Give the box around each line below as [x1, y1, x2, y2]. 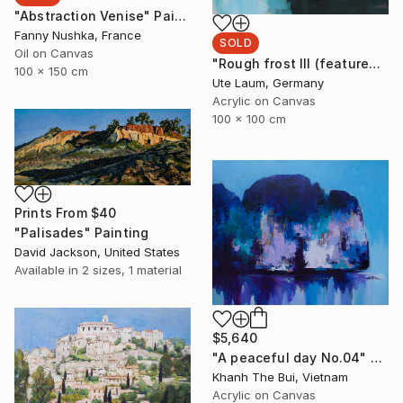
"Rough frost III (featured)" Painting [369, 55, 381, 71]
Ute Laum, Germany [212, 75, 324, 90]
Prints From [14, 204, 91, 220]
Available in [14, 262, 82, 277]
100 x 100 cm [212, 111, 286, 126]
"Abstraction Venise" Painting [174, 7, 186, 23]
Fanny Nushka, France [14, 27, 141, 42]
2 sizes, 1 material [82, 262, 182, 277]
